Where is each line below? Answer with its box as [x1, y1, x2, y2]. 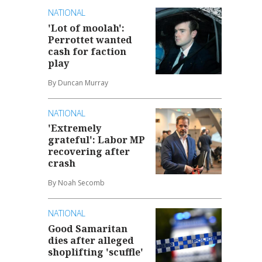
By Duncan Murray [48, 77, 109, 88]
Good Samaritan [48, 222, 128, 235]
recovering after [48, 145, 130, 158]
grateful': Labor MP [48, 133, 146, 147]
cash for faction [48, 44, 127, 58]
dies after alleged [48, 233, 135, 247]
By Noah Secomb [48, 178, 105, 188]
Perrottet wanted [48, 33, 133, 46]
